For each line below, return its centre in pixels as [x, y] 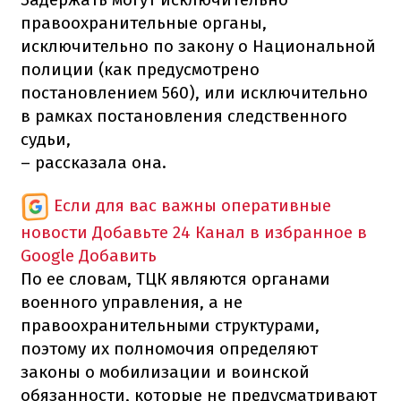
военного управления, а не [132, 302]
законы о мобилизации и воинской [165, 371]
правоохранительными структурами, [170, 325]
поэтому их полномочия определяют [169, 348]
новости [54, 232]
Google [47, 255]
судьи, [46, 139]
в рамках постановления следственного [184, 115]
